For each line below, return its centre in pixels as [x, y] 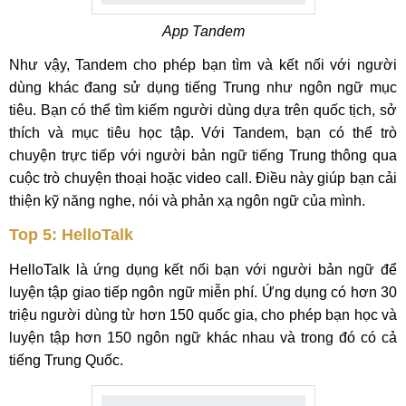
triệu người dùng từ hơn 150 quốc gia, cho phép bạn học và [203, 315]
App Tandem [203, 31]
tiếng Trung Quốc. [66, 360]
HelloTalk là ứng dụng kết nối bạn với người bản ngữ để [203, 270]
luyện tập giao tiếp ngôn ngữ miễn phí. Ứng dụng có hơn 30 [203, 292]
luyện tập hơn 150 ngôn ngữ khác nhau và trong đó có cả [203, 338]
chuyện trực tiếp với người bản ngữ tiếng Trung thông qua [203, 155]
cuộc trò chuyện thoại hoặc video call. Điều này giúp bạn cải [203, 178]
